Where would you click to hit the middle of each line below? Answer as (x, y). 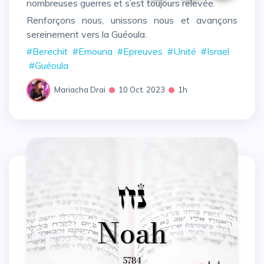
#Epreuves (140, 51)
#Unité (182, 51)
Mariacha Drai (80, 90)
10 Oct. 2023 (142, 90)
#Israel (215, 51)
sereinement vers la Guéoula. (87, 34)
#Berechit (47, 51)
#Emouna (93, 51)
